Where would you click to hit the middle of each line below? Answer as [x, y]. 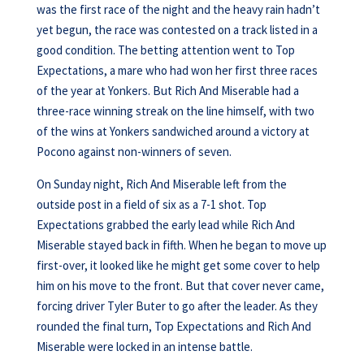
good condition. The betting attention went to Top [165, 50]
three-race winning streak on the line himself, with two [175, 111]
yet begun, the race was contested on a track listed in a [177, 30]
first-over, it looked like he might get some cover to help [178, 265]
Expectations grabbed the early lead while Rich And [165, 225]
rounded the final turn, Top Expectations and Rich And [173, 326]
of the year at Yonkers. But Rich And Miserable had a [167, 91]
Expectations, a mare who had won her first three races [177, 70]
